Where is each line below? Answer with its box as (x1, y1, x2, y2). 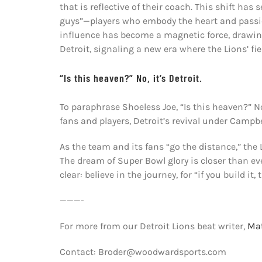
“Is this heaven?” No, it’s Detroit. (59, 71, 202, 84)
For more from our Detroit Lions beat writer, (59, 220, 247, 232)
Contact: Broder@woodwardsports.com (59, 246, 226, 257)
